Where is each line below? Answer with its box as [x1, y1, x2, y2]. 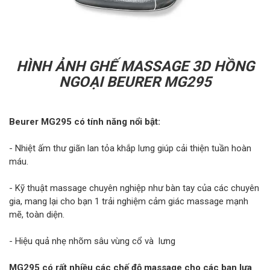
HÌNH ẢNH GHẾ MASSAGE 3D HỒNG [16, 58, 254, 75]
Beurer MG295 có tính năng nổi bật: [9, 116, 165, 128]
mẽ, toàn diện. [9, 209, 64, 221]
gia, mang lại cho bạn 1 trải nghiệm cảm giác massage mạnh [9, 196, 248, 207]
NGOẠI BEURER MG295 [58, 74, 212, 91]
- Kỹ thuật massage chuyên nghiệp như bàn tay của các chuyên [9, 183, 259, 194]
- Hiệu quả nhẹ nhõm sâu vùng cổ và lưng [9, 236, 175, 247]
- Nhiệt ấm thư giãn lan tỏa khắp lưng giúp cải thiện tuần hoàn [9, 143, 251, 154]
